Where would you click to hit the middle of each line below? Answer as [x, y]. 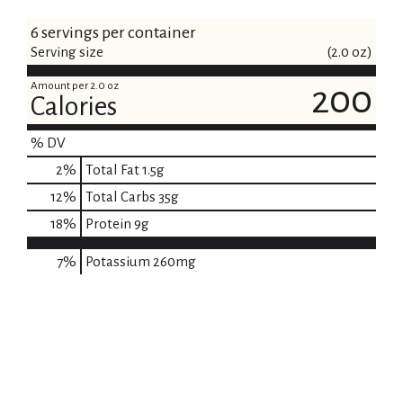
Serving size [67, 52]
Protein [108, 224]
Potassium [118, 261]
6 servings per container [113, 32]
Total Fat [112, 170]
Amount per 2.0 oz [75, 86]
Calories [74, 106]
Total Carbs [121, 197]
